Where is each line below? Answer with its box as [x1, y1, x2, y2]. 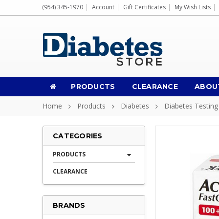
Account [92, 3, 114, 11]
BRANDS [53, 201, 86, 210]
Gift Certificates [123, 3, 166, 11]
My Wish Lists [175, 3, 211, 11]
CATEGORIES [53, 131, 103, 140]
